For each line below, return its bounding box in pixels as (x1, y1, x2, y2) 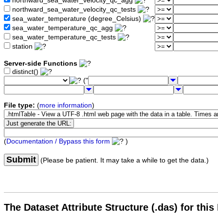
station (10, 43, 35, 51)
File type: (4, 102, 35, 109)
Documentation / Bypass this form (6, 138, 110, 145)
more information (39, 102, 92, 109)
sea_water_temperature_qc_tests (10, 34, 118, 41)
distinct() (10, 68, 40, 76)
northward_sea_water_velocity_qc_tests (10, 6, 138, 14)
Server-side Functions (4, 60, 77, 68)
